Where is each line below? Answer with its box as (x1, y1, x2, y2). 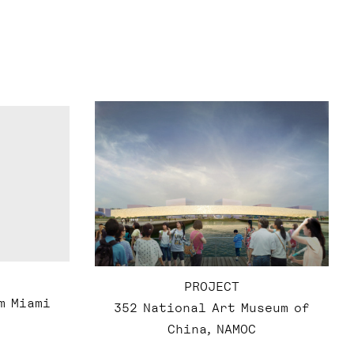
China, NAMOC (168, 322, 256, 337)
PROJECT (184, 279, 239, 294)
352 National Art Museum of (114, 300, 310, 315)
